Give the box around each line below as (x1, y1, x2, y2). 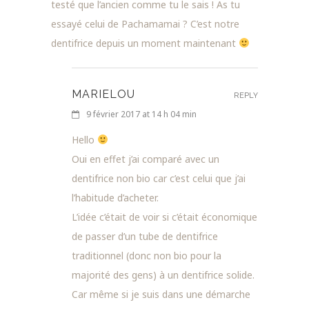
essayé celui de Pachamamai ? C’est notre (51, 17, 239, 30)
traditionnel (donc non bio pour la (72, 248, 221, 262)
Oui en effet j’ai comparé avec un (72, 152, 219, 166)
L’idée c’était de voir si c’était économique (72, 210, 257, 223)
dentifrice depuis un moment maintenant (51, 36, 239, 50)
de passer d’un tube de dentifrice (72, 229, 218, 243)
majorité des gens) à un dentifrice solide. (72, 268, 255, 281)
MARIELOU (72, 87, 135, 101)
